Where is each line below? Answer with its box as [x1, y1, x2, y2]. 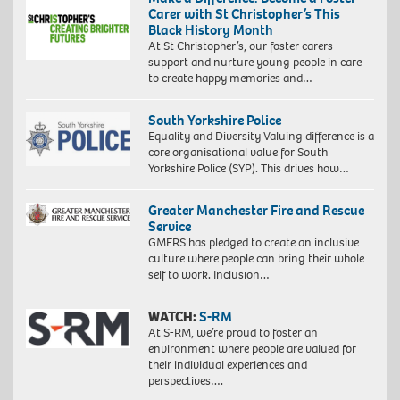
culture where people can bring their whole [147, 250, 364, 268]
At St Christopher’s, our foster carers [147, 37, 333, 55]
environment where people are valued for [147, 340, 356, 358]
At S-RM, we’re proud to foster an [147, 324, 318, 342]
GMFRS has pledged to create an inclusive [147, 234, 359, 252]
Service [147, 217, 191, 237]
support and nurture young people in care [147, 54, 362, 71]
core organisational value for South [147, 144, 328, 162]
